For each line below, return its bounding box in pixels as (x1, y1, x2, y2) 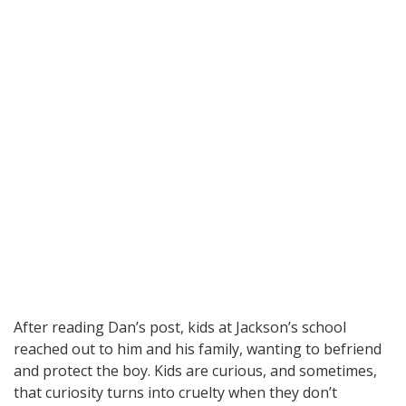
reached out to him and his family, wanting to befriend (14, 339, 382, 360)
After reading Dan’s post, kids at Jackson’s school (14, 317, 346, 338)
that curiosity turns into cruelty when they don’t (14, 382, 337, 403)
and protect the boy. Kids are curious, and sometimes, (14, 361, 377, 382)
